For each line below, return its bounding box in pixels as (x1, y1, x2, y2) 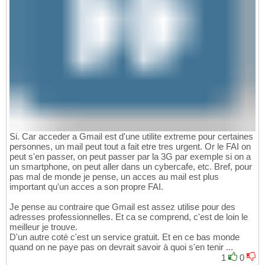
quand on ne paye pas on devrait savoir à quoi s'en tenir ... (9, 241, 233, 252)
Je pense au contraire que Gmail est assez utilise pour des (9, 201, 235, 212)
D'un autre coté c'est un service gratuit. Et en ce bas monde (9, 231, 240, 242)
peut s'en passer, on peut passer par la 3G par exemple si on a (9, 151, 251, 161)
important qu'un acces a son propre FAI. (9, 181, 163, 192)
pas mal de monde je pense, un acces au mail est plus (9, 171, 219, 182)
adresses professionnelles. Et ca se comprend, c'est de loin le (9, 211, 248, 222)
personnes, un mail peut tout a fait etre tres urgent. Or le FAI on (9, 141, 251, 151)
